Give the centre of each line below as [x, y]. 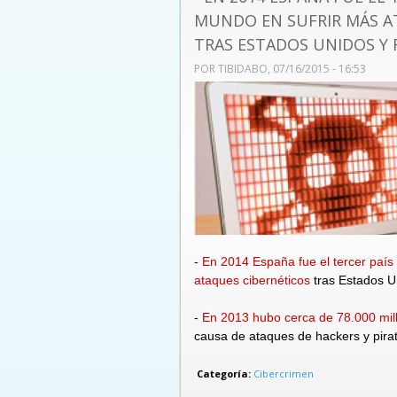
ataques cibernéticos [252, 280]
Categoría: [225, 374]
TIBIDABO [243, 69]
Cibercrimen [284, 374]
